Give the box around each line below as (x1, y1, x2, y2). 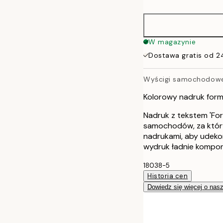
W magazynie (148, 37, 196, 46)
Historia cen (147, 171, 188, 180)
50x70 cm (167, 4, 205, 12)
